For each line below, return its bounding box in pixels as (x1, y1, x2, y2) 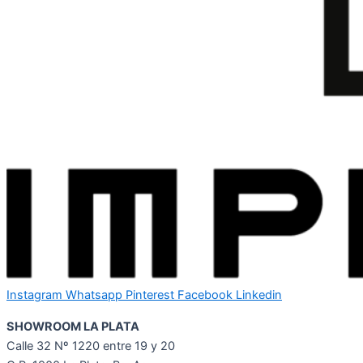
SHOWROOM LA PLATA (6, 318, 139, 334)
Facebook (177, 287, 233, 302)
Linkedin (236, 287, 282, 302)
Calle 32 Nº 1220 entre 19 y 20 (6, 338, 175, 353)
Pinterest (126, 287, 174, 302)
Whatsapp (66, 287, 122, 302)
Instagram (6, 287, 62, 302)
